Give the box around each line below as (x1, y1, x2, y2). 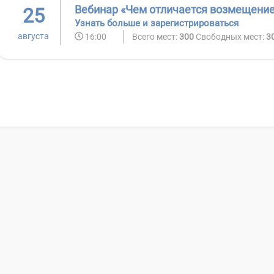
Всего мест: (132, 31, 179, 42)
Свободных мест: (196, 31, 266, 42)
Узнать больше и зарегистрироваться (75, 17, 239, 29)
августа (18, 31, 49, 41)
